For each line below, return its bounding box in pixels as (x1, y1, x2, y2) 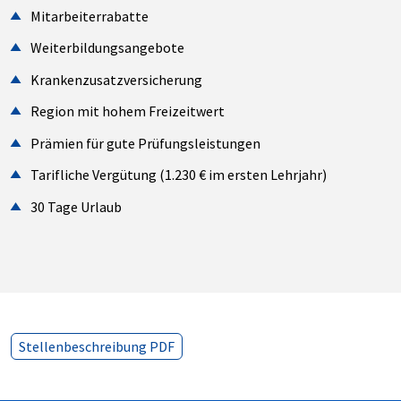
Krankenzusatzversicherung (30, 70, 203, 89)
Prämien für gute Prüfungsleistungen (30, 133, 261, 152)
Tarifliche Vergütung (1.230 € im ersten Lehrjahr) (30, 166, 328, 184)
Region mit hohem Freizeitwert (30, 102, 226, 121)
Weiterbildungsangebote (30, 38, 185, 57)
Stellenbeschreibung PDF (19, 337, 175, 355)
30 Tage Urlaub (30, 197, 123, 216)
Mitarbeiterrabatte (30, 6, 149, 25)
